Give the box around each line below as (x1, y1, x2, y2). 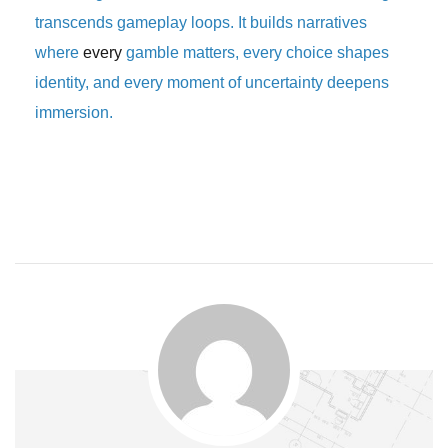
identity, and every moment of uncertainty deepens (35, 74, 389, 91)
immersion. (35, 104, 113, 121)
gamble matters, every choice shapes (122, 44, 389, 61)
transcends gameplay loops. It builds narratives (35, 14, 367, 31)
